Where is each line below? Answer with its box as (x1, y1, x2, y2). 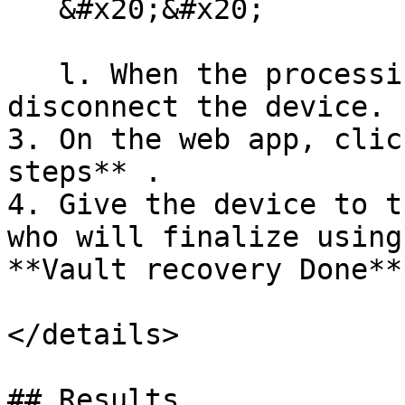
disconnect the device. (7, 90, 385, 123)
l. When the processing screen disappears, (7, 58, 59, 90)
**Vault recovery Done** (7, 253, 402, 286)
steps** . (7, 155, 162, 188)
